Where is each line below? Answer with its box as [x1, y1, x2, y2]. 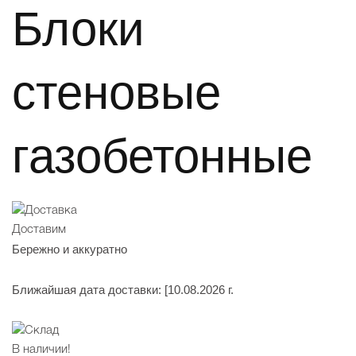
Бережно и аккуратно [12, 242, 127, 257]
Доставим [12, 224, 66, 236]
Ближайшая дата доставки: [12, 283, 164, 297]
